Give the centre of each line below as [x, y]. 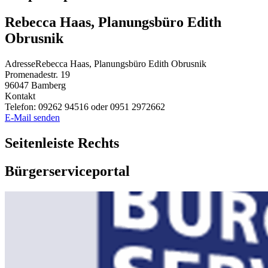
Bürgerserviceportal [67, 171]
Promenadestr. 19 [37, 75]
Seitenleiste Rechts [62, 143]
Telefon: [22, 107]
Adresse [20, 64]
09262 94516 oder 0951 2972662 [102, 107]
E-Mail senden [32, 118]
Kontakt [20, 96]
